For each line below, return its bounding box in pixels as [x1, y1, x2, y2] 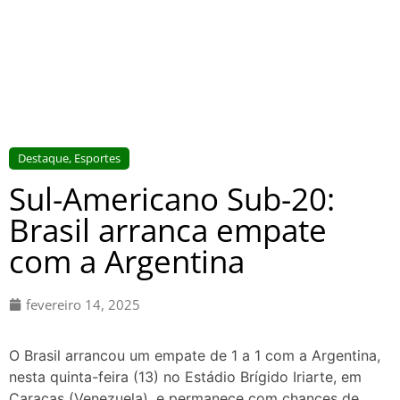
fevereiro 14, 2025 [26, 295, 140, 313]
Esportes [74, 149, 121, 166]
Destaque [18, 149, 69, 166]
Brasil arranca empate [9, 208, 327, 251]
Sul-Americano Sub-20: [9, 177, 335, 220]
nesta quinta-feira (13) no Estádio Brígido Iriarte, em [9, 368, 362, 387]
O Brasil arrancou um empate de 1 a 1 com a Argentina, [9, 346, 380, 365]
